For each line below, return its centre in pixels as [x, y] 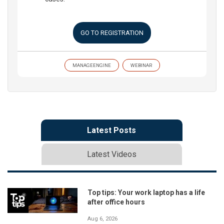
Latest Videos [111, 154]
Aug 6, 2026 [102, 219]
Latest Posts [111, 130]
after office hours [116, 202]
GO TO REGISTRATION [112, 33]
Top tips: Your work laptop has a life [146, 192]
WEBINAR [141, 65]
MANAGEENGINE [91, 65]
